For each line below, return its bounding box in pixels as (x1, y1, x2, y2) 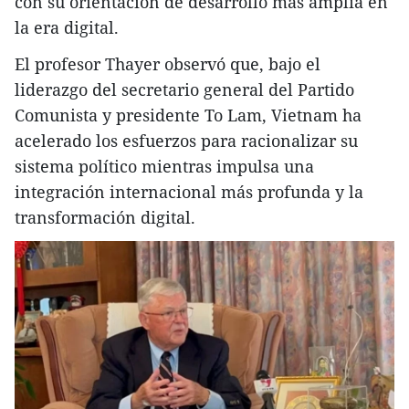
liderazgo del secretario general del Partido (15, 78, 354, 100)
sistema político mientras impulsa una (15, 154, 314, 177)
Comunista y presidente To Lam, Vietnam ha (15, 103, 362, 126)
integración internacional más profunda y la (15, 180, 363, 203)
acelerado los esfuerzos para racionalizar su (15, 129, 358, 152)
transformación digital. (15, 205, 195, 228)
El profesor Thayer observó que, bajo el (15, 52, 320, 75)
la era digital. (15, 16, 119, 38)
